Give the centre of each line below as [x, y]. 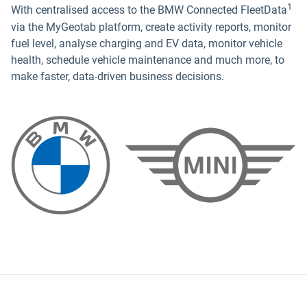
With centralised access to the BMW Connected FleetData [149, 10]
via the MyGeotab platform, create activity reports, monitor [151, 27]
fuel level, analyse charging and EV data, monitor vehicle [147, 43]
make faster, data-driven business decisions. [119, 76]
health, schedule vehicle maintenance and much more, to [148, 60]
